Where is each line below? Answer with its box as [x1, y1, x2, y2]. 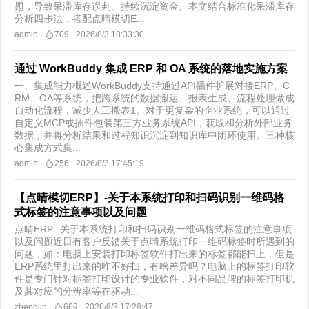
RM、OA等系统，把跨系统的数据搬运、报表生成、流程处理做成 [14, 92, 295, 103]
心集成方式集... [14, 142, 81, 153]
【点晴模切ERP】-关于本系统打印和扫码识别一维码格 [14, 192, 284, 203]
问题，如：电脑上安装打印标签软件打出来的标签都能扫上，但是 [14, 248, 295, 259]
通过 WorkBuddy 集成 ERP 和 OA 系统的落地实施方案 [14, 63, 288, 74]
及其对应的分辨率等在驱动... [14, 286, 139, 297]
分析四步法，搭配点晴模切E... [14, 13, 145, 24]
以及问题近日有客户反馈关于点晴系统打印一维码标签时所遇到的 [14, 236, 295, 247]
